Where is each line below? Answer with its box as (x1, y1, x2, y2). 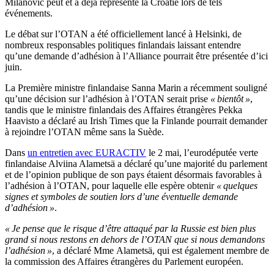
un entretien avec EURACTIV (28, 147, 146, 158)
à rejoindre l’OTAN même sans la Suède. (5, 127, 164, 138)
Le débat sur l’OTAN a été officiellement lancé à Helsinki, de (5, 29, 242, 40)
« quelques (217, 180, 257, 191)
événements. (5, 8, 53, 19)
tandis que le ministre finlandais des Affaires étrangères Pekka (5, 105, 242, 116)
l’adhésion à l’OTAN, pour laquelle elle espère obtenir (5, 180, 217, 191)
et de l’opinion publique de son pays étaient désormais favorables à (5, 169, 262, 180)
